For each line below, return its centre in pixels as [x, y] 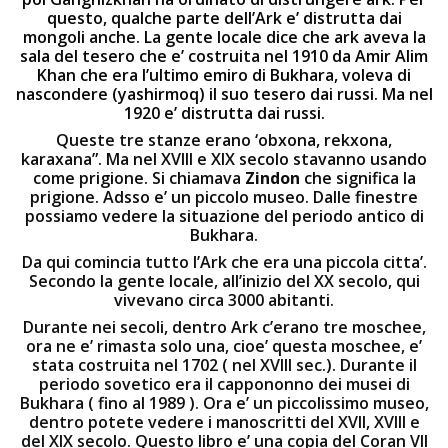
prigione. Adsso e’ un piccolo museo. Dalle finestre [224, 197]
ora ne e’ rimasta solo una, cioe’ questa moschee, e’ [224, 346]
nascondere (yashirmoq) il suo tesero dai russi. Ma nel [224, 94]
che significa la [357, 178]
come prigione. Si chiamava [138, 178]
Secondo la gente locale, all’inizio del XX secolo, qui [224, 281]
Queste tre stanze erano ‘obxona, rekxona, [224, 140]
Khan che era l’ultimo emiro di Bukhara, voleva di [224, 75]
